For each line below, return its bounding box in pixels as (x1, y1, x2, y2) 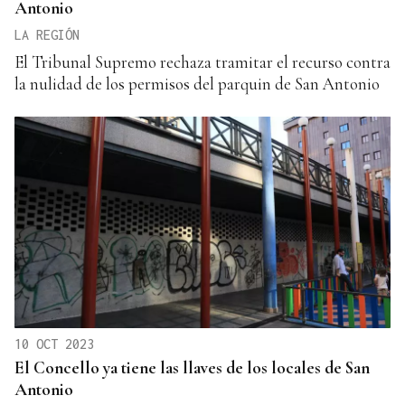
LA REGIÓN (14, 26, 80, 42)
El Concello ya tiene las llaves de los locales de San (14, 356, 370, 378)
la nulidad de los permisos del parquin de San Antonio (14, 72, 380, 94)
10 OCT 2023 (14, 335, 94, 352)
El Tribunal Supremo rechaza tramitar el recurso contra (14, 51, 391, 72)
